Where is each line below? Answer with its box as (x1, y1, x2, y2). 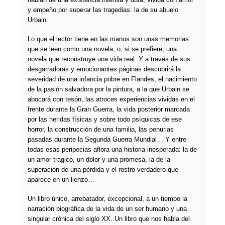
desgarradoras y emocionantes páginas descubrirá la (27, 65, 181, 73)
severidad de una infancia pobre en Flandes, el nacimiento (27, 75, 197, 83)
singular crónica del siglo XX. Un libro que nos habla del (27, 215, 190, 223)
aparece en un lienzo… (27, 176, 94, 184)
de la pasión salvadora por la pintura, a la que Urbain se (27, 85, 189, 93)
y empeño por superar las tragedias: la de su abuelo (27, 6, 178, 14)
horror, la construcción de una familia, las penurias (27, 126, 174, 134)
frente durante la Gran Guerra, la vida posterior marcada (27, 105, 190, 114)
